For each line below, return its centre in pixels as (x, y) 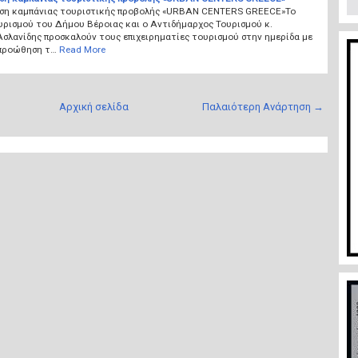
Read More (82, 49)
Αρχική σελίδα (93, 106)
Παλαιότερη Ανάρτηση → (263, 106)
